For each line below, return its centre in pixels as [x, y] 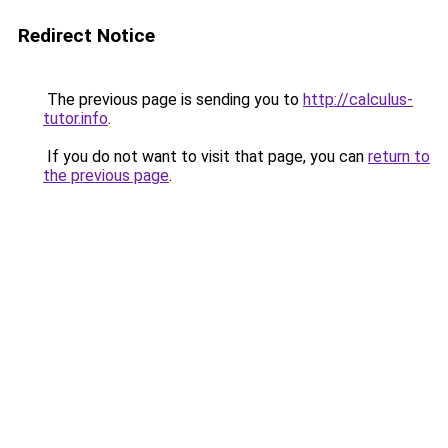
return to [399, 156]
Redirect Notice [86, 35]
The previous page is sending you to [173, 99]
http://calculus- [358, 99]
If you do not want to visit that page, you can [205, 156]
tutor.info [75, 118]
